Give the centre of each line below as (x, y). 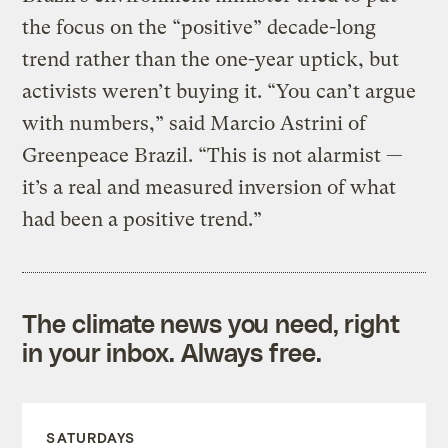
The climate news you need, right (211, 322)
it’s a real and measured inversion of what (209, 187)
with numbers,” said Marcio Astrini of (194, 123)
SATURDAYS (91, 437)
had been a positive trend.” (142, 219)
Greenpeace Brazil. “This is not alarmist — (213, 155)
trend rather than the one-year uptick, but (211, 59)
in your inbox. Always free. (172, 351)
